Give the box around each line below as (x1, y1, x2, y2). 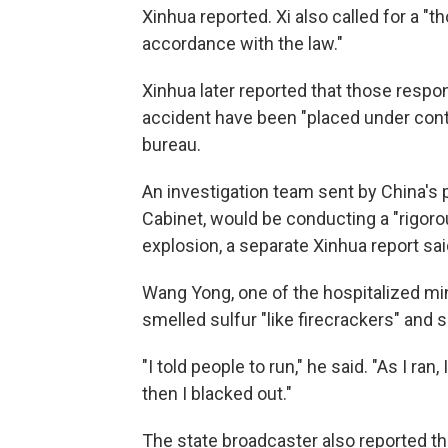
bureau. (142, 133, 201, 155)
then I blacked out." (142, 382, 292, 404)
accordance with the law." (142, 32, 343, 54)
